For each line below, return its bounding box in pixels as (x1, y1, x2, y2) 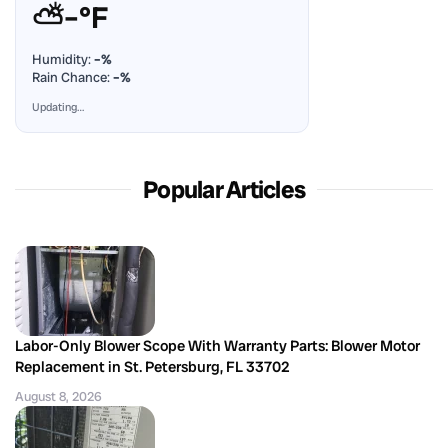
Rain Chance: (32, 68, 113, 86)
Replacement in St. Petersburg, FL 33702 (15, 356, 290, 377)
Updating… (32, 99, 84, 114)
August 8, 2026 (15, 387, 102, 405)
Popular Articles (143, 173, 305, 205)
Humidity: (32, 50, 94, 68)
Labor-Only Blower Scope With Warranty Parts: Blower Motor (15, 335, 420, 356)
